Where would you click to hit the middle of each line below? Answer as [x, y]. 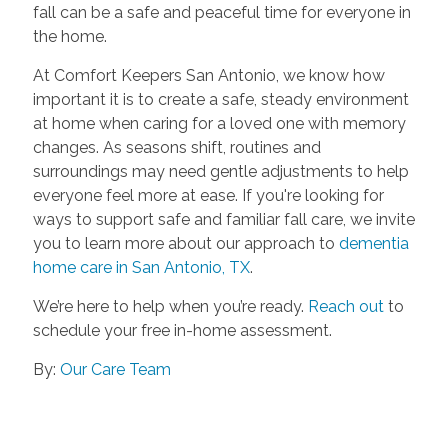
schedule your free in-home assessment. [182, 330]
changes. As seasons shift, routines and [176, 147]
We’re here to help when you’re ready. [170, 306]
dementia [373, 243]
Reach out [347, 306]
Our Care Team [115, 369]
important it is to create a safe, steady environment [220, 99]
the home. [69, 36]
